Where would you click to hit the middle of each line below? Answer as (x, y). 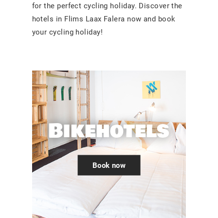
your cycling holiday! (67, 32)
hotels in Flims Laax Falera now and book (104, 19)
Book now (109, 165)
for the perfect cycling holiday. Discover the (107, 6)
